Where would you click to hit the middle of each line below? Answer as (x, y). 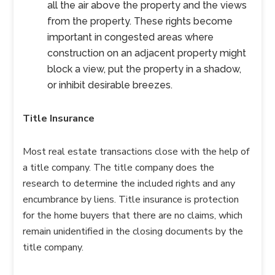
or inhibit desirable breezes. (110, 85)
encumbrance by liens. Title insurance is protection (131, 199)
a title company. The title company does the (119, 168)
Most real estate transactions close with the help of (136, 152)
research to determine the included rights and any (129, 184)
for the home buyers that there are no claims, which (133, 215)
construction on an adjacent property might (147, 53)
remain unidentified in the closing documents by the (133, 231)
